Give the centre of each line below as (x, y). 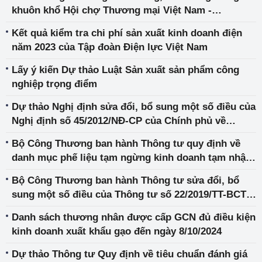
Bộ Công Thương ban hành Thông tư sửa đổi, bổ (125, 181)
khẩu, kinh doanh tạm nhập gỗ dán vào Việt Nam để (131, 223)
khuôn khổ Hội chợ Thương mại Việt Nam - (112, 11)
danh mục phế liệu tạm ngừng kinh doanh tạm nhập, (133, 158)
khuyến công (41, 135)
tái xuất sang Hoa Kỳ (60, 237)
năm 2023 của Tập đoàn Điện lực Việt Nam (110, 47)
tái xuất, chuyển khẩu (61, 172)
